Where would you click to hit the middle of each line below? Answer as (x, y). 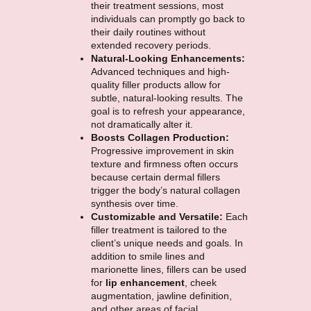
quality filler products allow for (155, 85)
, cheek (200, 283)
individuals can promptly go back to (168, 19)
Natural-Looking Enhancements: (168, 59)
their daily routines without (148, 32)
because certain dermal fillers (155, 177)
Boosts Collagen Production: (160, 138)
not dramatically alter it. (142, 125)
